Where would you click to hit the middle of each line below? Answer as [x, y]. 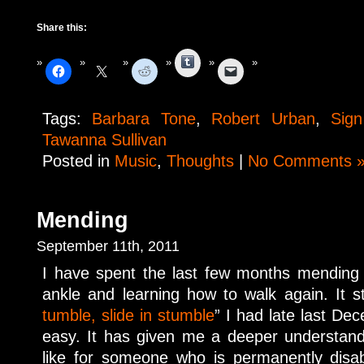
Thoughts [200, 161]
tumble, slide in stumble [128, 316]
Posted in [78, 161]
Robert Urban [263, 119]
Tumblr [212, 60]
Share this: [62, 27]
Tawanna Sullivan [104, 140]
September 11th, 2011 [108, 247]
